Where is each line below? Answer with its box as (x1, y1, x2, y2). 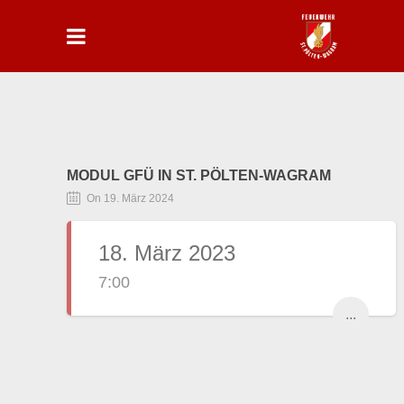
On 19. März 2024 (87, 192, 174, 205)
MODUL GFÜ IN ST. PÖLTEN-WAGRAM (67, 168, 331, 183)
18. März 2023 (98, 241, 235, 265)
